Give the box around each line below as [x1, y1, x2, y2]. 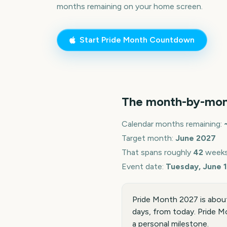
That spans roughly [122, 147, 193, 157]
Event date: [122, 162, 166, 171]
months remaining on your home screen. [57, 1, 203, 11]
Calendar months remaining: [122, 119, 224, 129]
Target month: [122, 133, 175, 143]
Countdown [147, 34, 195, 45]
